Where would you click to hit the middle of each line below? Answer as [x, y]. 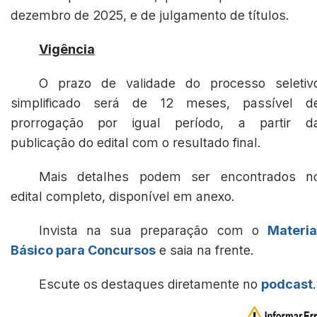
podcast [287, 284]
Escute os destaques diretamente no [150, 284]
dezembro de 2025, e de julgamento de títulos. [150, 15]
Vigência [67, 49]
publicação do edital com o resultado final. [136, 143]
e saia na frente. [205, 250]
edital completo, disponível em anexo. [123, 196]
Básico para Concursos [83, 250]
